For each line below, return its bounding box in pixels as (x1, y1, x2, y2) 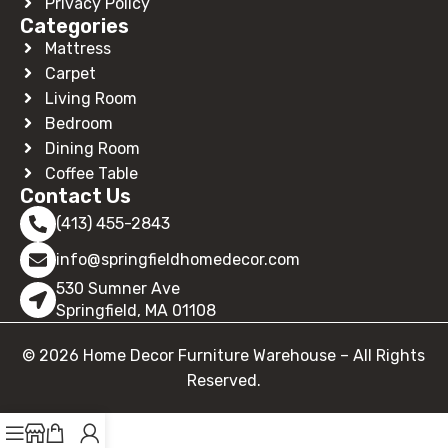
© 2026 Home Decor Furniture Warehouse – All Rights (22, 345, 426, 365)
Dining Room (45, 138, 140, 158)
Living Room (45, 88, 137, 108)
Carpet (45, 63, 96, 83)
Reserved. (186, 370, 261, 390)
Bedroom (45, 113, 113, 133)
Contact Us (20, 183, 131, 208)
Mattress (45, 38, 111, 58)
